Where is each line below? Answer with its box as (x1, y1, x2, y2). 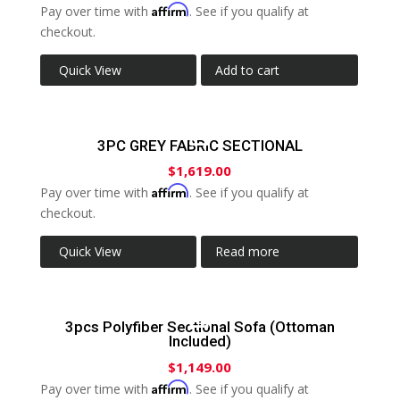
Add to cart (215, 61, 280, 79)
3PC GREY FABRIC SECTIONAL (96, 136, 303, 154)
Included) (168, 332, 231, 351)
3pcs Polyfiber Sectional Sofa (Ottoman (64, 318, 335, 337)
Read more (215, 243, 280, 261)
